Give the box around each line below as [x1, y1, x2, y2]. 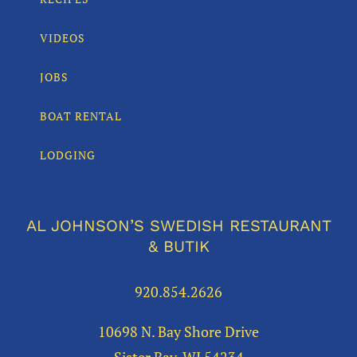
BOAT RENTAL [40, 108, 122, 124]
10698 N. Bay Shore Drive [98, 322, 259, 342]
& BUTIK [147, 237, 210, 257]
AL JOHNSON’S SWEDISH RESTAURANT [25, 216, 331, 236]
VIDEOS [40, 30, 85, 46]
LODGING [40, 147, 96, 163]
